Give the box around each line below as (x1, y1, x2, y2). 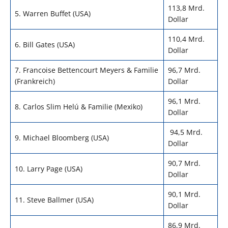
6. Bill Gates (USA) (15, 39, 75, 49)
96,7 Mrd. (168, 65, 201, 75)
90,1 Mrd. (168, 189, 201, 199)
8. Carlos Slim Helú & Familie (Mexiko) (15, 101, 142, 111)
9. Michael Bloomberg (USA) (15, 132, 109, 142)
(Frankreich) (15, 76, 55, 86)
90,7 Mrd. (168, 158, 201, 168)
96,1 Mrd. (168, 96, 201, 106)
